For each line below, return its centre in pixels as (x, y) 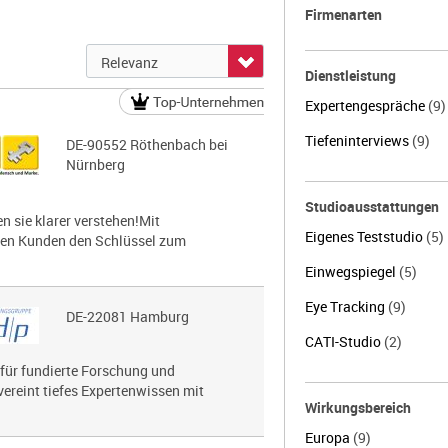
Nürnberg (95, 164)
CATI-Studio (344, 341)
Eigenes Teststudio (365, 236)
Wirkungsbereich (357, 407)
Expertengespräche (366, 105)
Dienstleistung (350, 75)
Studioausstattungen (371, 206)
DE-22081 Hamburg (127, 316)
